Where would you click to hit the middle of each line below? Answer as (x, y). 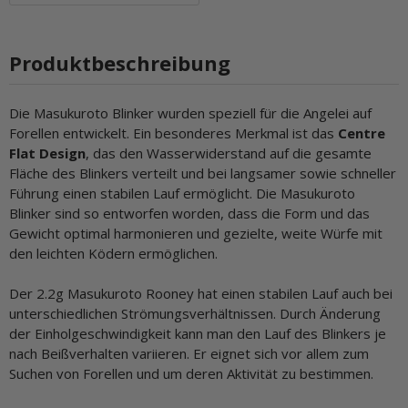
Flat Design (47, 153)
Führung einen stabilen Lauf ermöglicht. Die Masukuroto (182, 193)
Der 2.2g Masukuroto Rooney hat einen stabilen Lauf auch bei (201, 293)
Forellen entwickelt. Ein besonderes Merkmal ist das (173, 133)
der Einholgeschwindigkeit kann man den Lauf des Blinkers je (198, 333)
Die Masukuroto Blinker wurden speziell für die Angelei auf (190, 112)
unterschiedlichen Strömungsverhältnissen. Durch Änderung (195, 313)
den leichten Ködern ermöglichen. (113, 253)
